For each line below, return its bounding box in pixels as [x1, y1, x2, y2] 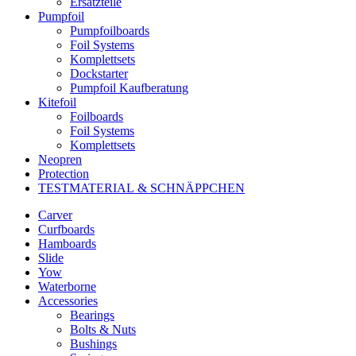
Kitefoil [38, 95, 76, 109]
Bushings [70, 336, 117, 350]
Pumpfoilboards [70, 23, 149, 37]
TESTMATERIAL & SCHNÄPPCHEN [38, 180, 245, 195]
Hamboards [38, 236, 96, 250]
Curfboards [38, 222, 95, 236]
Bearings [70, 308, 114, 322]
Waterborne [38, 279, 96, 293]
